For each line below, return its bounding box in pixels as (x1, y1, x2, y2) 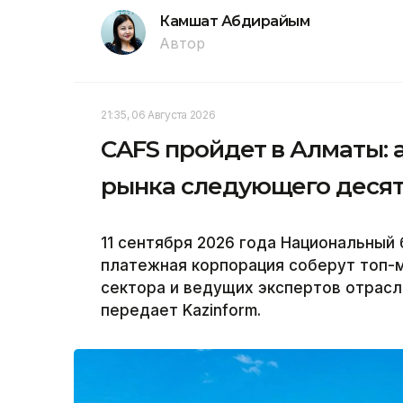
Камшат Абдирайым (159, 12, 310, 30)
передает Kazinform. (101, 300, 261, 319)
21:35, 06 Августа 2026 (101, 107, 216, 121)
